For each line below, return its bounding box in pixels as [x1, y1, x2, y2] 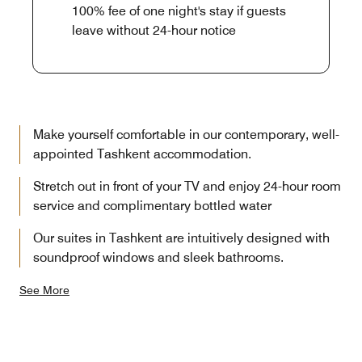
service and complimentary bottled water [33, 198, 271, 213]
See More [19, 284, 69, 297]
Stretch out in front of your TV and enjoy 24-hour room [33, 179, 341, 194]
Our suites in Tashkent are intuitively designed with [33, 230, 330, 246]
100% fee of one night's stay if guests [72, 3, 286, 19]
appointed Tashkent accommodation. [33, 146, 251, 162]
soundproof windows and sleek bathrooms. [33, 250, 284, 265]
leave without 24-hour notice [72, 23, 236, 38]
